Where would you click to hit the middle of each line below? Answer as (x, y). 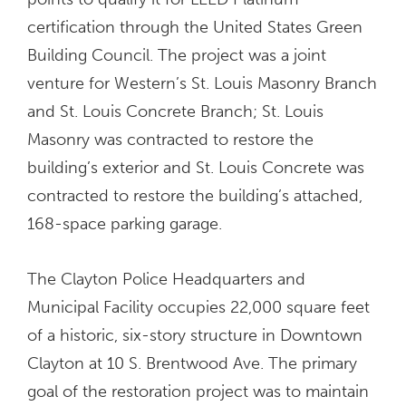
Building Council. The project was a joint (177, 56)
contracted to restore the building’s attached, (195, 196)
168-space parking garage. (125, 224)
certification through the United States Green (195, 28)
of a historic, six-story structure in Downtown (195, 336)
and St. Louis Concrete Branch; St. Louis (175, 112)
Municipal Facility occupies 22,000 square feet (198, 308)
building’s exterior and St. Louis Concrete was (196, 168)
